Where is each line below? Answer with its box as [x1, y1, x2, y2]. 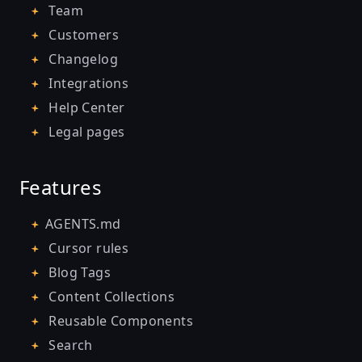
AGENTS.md [45, 214, 121, 233]
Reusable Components [45, 311, 193, 330]
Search [45, 335, 93, 354]
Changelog [45, 49, 118, 68]
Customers [45, 25, 119, 44]
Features [19, 173, 103, 200]
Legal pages [45, 122, 125, 141]
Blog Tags [45, 263, 111, 281]
